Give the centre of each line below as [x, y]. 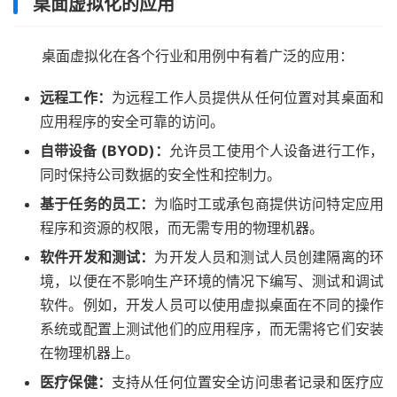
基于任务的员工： [97, 203]
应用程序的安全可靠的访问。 [136, 121]
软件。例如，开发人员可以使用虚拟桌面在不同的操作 [212, 304]
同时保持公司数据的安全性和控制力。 [165, 174]
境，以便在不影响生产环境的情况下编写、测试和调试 [212, 280]
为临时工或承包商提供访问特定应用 [269, 203]
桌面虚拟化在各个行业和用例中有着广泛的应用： [198, 55]
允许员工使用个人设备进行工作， [276, 150]
